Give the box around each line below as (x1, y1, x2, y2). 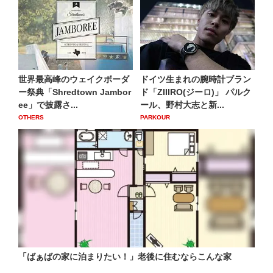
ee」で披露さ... (18, 100, 78, 110)
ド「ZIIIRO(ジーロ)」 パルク (140, 87, 251, 97)
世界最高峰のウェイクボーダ (18, 74, 129, 85)
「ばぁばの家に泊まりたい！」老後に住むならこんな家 (18, 251, 232, 261)
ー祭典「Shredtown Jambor (18, 87, 131, 97)
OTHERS (18, 114, 44, 121)
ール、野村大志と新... (140, 100, 224, 110)
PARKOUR (140, 114, 170, 121)
